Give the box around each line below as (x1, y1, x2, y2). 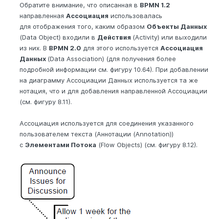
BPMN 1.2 (140, 1, 170, 9)
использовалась (109, 12, 162, 20)
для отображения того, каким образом (20, 22, 147, 31)
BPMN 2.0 (49, 44, 81, 52)
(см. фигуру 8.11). (20, 98, 72, 106)
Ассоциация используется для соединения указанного (20, 119, 194, 128)
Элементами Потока (25, 141, 96, 149)
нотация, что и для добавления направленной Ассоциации (20, 87, 207, 95)
